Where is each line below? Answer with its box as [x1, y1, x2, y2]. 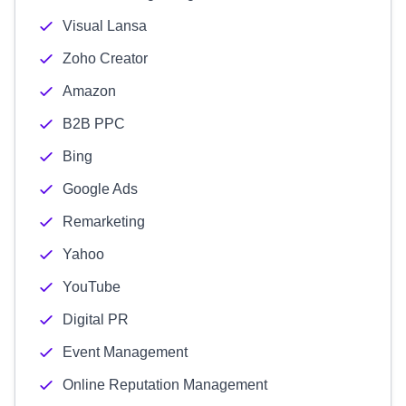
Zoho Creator [63, 51, 148, 66]
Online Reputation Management [63, 377, 267, 392]
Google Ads [63, 181, 138, 197]
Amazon [63, 83, 116, 99]
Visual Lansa [63, 18, 147, 34]
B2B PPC [63, 116, 125, 131]
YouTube [63, 279, 121, 295]
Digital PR [63, 312, 129, 327]
